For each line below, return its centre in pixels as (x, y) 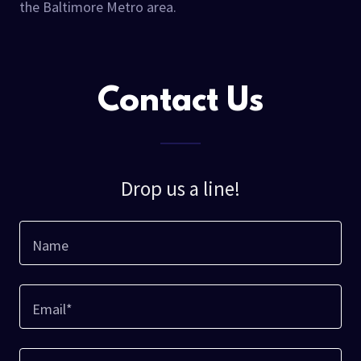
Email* (52, 309)
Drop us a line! (180, 189)
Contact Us (180, 103)
